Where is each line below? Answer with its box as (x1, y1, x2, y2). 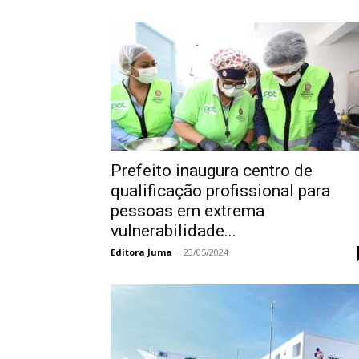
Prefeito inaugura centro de (111, 161, 313, 180)
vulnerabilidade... (111, 221, 236, 240)
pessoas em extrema (111, 201, 264, 220)
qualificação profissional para (111, 181, 330, 200)
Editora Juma (111, 246, 172, 258)
